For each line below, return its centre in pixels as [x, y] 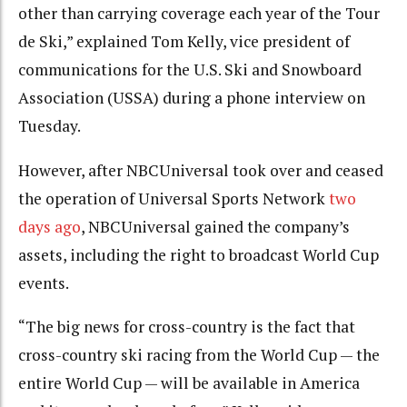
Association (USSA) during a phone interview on [192, 98]
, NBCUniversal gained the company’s [215, 226]
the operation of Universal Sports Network [172, 198]
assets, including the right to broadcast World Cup [199, 254]
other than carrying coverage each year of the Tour [199, 14]
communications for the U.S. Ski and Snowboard [190, 70]
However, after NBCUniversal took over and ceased [201, 170]
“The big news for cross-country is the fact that [187, 327]
